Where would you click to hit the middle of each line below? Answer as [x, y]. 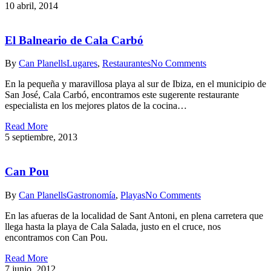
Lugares [82, 64]
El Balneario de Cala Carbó [74, 40]
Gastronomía [91, 195]
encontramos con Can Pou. [56, 237]
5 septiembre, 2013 [41, 137]
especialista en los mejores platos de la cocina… [96, 106]
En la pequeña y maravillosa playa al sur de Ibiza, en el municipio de [135, 84]
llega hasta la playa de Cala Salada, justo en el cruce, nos [113, 226]
